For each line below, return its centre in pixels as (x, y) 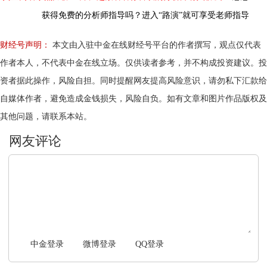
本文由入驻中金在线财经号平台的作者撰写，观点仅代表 (156, 45)
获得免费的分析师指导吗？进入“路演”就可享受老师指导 (145, 15)
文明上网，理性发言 (46, 167)
